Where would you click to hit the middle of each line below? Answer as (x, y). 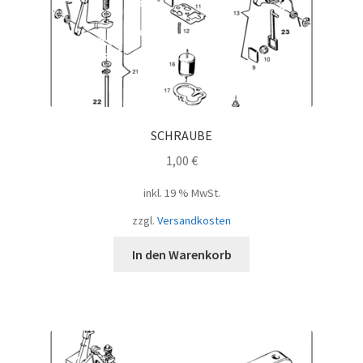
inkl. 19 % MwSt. (181, 192)
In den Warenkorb (181, 254)
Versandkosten (194, 220)
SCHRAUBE (181, 135)
